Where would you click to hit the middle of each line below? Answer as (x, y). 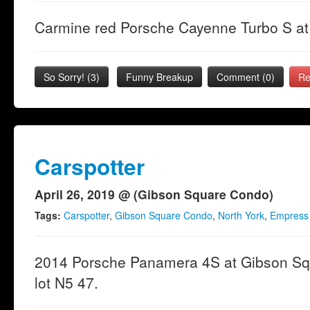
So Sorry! (65, 77)
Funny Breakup (159, 77)
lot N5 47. (66, 282)
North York (241, 215)
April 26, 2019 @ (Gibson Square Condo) (154, 194)
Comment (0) (246, 77)
